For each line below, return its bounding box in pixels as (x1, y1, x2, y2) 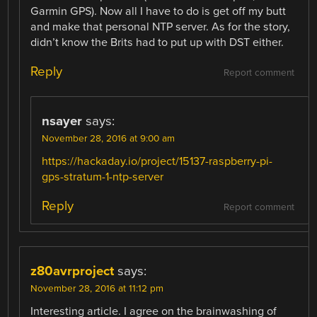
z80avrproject (30, 263, 115, 279)
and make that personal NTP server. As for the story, (30, 19, 291, 34)
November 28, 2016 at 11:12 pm (30, 283, 164, 295)
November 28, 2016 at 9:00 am (42, 133, 175, 145)
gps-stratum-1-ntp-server (42, 170, 164, 185)
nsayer (42, 113, 83, 129)
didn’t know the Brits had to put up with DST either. (30, 35, 284, 50)
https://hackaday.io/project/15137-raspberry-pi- (42, 154, 273, 169)
